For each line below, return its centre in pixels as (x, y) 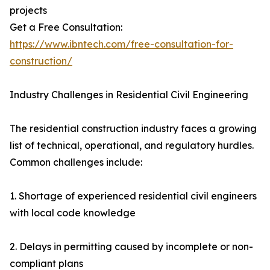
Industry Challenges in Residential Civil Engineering (129, 95)
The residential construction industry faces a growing (133, 129)
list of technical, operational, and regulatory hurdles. (132, 146)
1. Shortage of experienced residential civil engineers (133, 196)
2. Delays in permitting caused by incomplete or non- (131, 247)
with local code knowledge (73, 213)
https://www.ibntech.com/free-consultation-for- (121, 44)
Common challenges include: (76, 162)
